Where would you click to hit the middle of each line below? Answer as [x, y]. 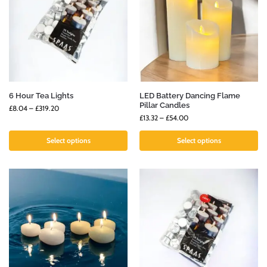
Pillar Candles [164, 105]
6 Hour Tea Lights [41, 96]
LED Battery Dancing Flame [190, 96]
